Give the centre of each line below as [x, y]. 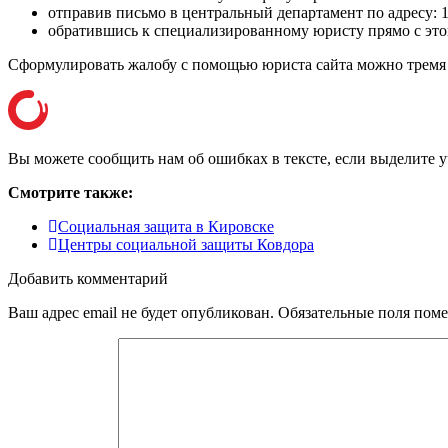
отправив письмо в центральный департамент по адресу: [244, 13]
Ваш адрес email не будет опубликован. [141, 313]
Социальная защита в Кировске [166, 227]
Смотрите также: [70, 193]
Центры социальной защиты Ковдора [186, 245]
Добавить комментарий [88, 279]
